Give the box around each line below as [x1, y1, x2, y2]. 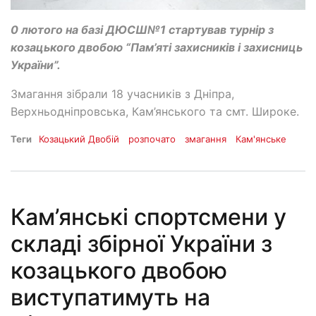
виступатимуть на [11, 284, 210, 312]
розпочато [128, 133, 176, 145]
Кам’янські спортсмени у [11, 203, 286, 231]
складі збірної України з [11, 230, 272, 258]
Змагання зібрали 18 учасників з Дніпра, [11, 86, 234, 101]
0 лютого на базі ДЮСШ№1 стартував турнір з [11, 22, 274, 37]
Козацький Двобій [39, 133, 119, 145]
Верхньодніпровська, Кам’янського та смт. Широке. [11, 104, 299, 119]
